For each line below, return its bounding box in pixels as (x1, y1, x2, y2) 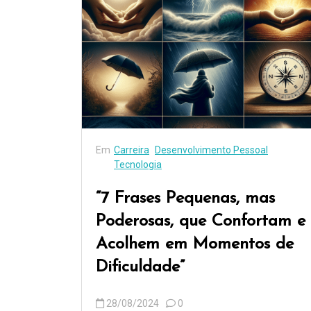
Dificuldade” (96, 259, 185, 276)
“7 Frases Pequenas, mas (96, 190, 275, 208)
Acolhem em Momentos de (96, 236, 294, 253)
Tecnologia (114, 159, 162, 171)
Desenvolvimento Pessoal (155, 144, 268, 156)
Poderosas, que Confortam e (96, 213, 305, 230)
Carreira (114, 144, 149, 156)
